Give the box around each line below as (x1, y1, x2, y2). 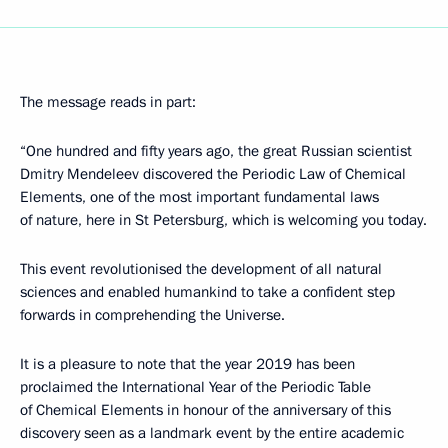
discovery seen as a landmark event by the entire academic (20, 423, 404, 443)
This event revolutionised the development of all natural (20, 259, 382, 279)
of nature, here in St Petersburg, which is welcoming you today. (20, 210, 427, 230)
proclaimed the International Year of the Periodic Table (20, 377, 371, 397)
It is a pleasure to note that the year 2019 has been (20, 354, 355, 374)
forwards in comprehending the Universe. (20, 305, 285, 325)
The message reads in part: (20, 92, 196, 112)
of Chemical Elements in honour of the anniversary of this (20, 400, 391, 420)
